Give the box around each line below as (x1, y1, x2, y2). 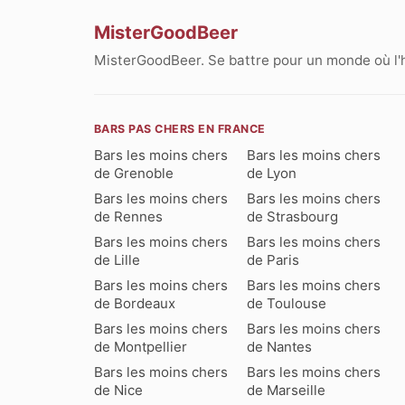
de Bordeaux (94, 294, 175, 312)
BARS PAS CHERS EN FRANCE (94, 121, 266, 136)
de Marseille (247, 381, 326, 399)
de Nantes (247, 337, 313, 355)
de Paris (247, 250, 300, 268)
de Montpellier (94, 337, 187, 355)
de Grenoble (94, 164, 174, 182)
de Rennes (94, 207, 163, 225)
